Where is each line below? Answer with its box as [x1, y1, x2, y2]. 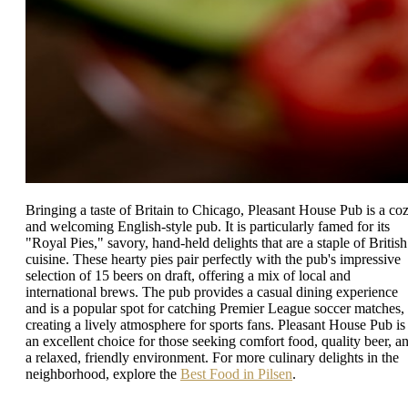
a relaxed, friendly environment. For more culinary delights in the [25, 350, 399, 366]
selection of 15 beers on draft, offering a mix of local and [25, 268, 351, 284]
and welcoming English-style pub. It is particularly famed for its [25, 219, 390, 235]
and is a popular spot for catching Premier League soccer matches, [25, 301, 404, 317]
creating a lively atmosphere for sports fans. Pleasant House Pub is [25, 317, 405, 333]
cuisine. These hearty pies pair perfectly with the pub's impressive [25, 251, 401, 268]
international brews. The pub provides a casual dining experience [25, 284, 398, 301]
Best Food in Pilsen [180, 366, 292, 382]
